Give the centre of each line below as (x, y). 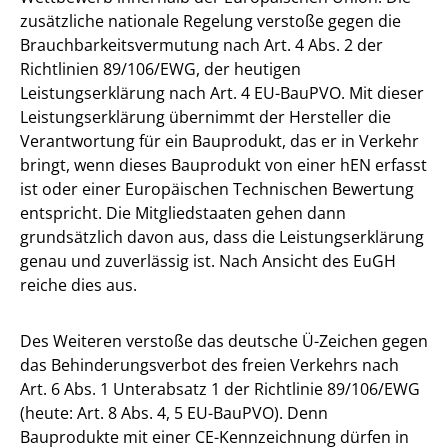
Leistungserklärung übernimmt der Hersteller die (205, 116)
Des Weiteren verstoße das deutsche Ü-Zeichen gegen (224, 340)
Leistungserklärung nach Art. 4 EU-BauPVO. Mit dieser (222, 92)
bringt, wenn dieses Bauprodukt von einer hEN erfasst (223, 164)
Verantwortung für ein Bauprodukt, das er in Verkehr (219, 140)
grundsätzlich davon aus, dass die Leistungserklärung (222, 236)
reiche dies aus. (78, 284)
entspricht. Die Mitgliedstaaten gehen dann (183, 212)
